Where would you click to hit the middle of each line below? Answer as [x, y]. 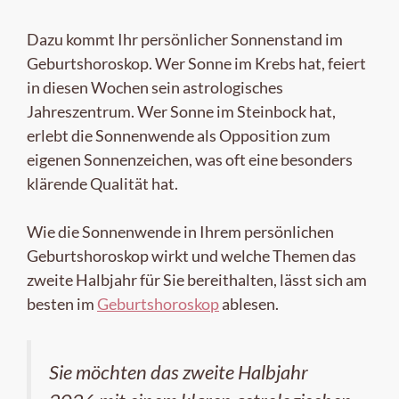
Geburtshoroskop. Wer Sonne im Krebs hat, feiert [196, 63]
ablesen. [249, 303]
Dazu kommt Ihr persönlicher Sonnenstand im [185, 39]
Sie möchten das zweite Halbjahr [179, 372]
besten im [62, 303]
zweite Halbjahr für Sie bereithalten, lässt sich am [197, 279]
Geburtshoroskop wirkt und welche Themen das [191, 255]
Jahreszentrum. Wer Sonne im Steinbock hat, [181, 111]
